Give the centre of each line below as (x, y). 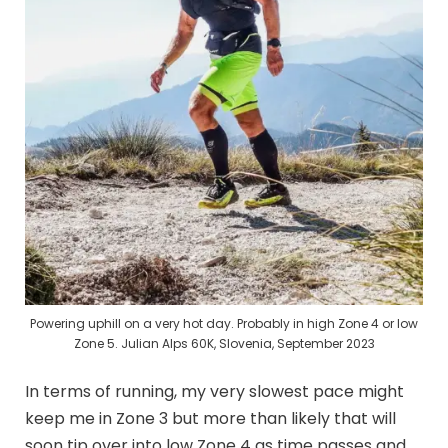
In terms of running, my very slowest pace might (214, 392)
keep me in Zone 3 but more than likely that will (210, 419)
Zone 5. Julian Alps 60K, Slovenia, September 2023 (224, 344)
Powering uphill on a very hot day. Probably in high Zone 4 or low (224, 324)
